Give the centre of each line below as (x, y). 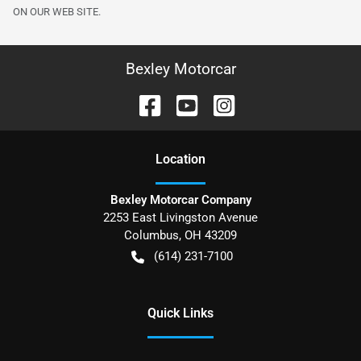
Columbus (151, 236)
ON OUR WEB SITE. (57, 12)
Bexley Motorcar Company (180, 200)
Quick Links (180, 313)
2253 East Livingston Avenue (180, 218)
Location (180, 160)
